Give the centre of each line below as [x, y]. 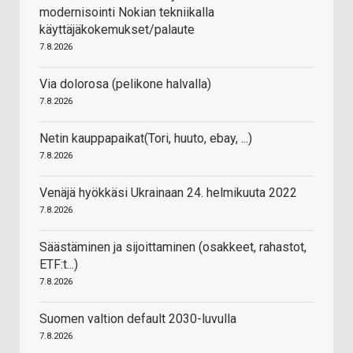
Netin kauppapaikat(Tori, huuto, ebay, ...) [146, 139]
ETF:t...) [59, 265]
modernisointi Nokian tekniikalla [127, 13]
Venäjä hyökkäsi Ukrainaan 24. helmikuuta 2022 [168, 193]
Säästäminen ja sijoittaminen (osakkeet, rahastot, [173, 247]
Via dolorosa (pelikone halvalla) [125, 84]
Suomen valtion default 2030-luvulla [138, 319]
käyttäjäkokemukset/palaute [117, 30]
